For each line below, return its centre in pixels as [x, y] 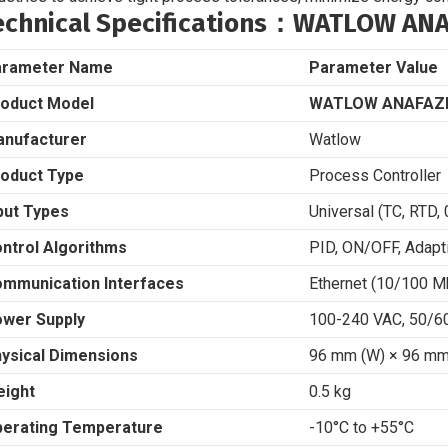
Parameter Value [373, 68]
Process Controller [375, 176]
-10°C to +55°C [361, 428]
